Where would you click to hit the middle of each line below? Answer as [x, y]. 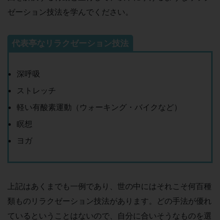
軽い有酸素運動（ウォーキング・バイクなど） [99, 107]
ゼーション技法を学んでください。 [70, 12]
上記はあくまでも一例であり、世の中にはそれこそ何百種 [110, 186]
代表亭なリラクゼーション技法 [70, 43]
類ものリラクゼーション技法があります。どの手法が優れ [110, 201]
